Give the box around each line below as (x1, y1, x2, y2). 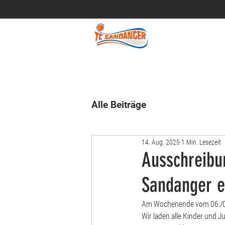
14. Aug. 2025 (142, 137, 180, 147)
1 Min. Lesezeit (181, 137, 221, 147)
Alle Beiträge (91, 99, 146, 110)
